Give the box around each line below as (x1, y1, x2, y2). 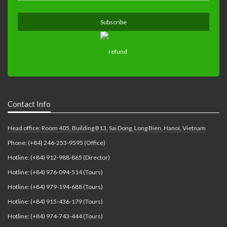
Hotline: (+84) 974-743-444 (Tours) (8, 212, 103, 220)
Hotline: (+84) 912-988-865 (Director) (8, 154, 110, 162)
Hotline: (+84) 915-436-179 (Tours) (8, 198, 103, 206)
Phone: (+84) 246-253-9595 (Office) (8, 139, 105, 147)
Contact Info (8, 99, 51, 109)
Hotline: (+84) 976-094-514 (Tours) (8, 168, 103, 176)
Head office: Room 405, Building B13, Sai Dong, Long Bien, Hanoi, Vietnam (8, 124, 206, 132)
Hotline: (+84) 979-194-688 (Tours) (8, 183, 103, 191)
